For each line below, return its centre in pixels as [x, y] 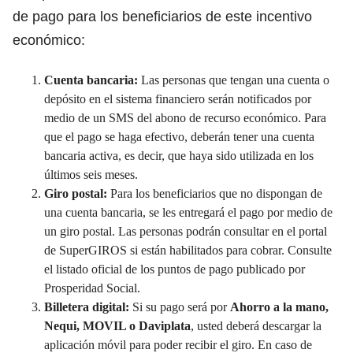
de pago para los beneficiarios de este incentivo [162, 16]
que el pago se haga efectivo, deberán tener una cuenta [179, 136]
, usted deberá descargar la [256, 325]
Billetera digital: [87, 307]
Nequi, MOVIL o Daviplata [117, 325]
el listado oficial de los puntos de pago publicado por [175, 269]
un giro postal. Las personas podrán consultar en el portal [186, 231]
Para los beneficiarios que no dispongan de [215, 193]
